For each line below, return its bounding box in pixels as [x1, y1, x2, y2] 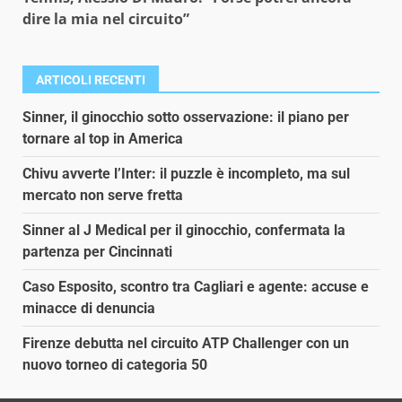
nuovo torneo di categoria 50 [22, 356, 207, 374]
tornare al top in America [22, 130, 183, 148]
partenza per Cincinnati [22, 243, 172, 261]
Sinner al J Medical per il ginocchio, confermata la [22, 222, 345, 240]
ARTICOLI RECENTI [36, 73, 145, 88]
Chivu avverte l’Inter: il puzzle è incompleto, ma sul [22, 165, 350, 183]
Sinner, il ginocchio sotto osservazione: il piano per [22, 109, 349, 127]
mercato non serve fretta [22, 187, 183, 205]
